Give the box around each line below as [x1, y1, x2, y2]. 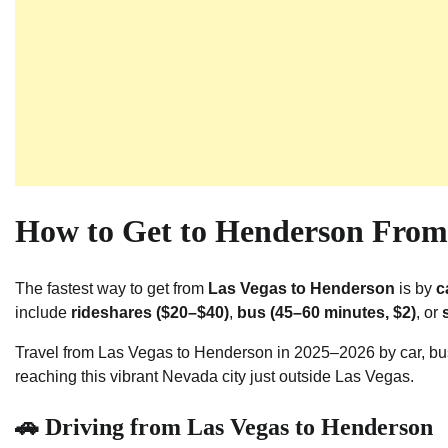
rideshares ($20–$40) [71, 303, 229, 321]
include [15, 303, 71, 321]
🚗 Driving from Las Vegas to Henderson [15, 413, 433, 440]
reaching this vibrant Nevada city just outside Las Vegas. [15, 367, 414, 385]
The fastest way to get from [15, 279, 208, 297]
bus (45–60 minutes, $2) [237, 303, 416, 321]
